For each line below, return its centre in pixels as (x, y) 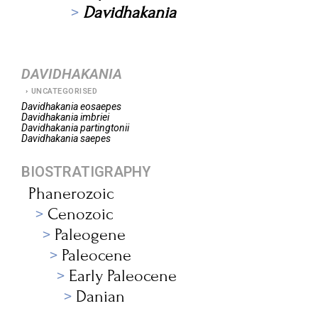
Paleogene (88, 235)
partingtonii (105, 128)
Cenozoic (78, 214)
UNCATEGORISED (64, 91)
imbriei (95, 117)
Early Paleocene (121, 276)
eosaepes (101, 106)
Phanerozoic (71, 193)
